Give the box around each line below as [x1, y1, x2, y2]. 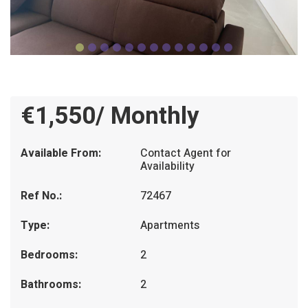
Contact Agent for [140, 144, 232, 162]
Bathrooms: [21, 276, 81, 293]
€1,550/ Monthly [21, 98, 199, 134]
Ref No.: [21, 187, 62, 204]
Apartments [140, 217, 200, 234]
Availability [140, 157, 195, 175]
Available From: [21, 144, 101, 162]
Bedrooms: [21, 246, 78, 263]
